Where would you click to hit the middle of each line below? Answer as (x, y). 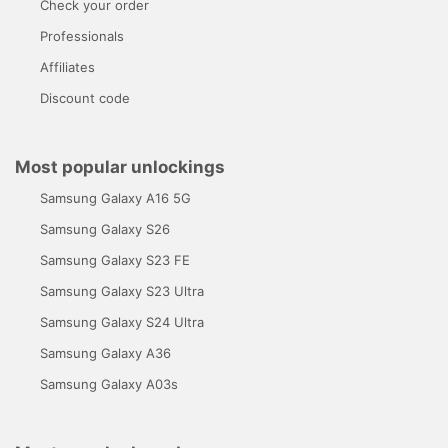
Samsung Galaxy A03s (109, 383)
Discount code (85, 97)
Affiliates (67, 66)
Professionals (82, 35)
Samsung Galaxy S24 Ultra (122, 321)
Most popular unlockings (120, 166)
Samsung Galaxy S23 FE (115, 259)
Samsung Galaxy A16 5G (115, 197)
